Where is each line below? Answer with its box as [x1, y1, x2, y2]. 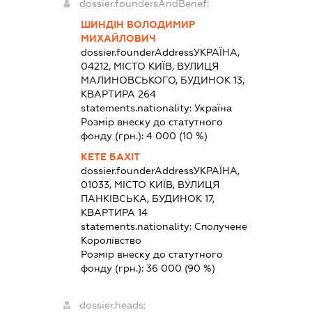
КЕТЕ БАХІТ [80, 151, 140, 163]
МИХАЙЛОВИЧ [80, 33, 156, 45]
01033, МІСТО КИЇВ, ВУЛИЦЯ [80, 179, 219, 191]
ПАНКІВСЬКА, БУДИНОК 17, [80, 193, 214, 205]
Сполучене [194, 221, 247, 233]
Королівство [80, 235, 141, 247]
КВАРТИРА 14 [80, 207, 148, 219]
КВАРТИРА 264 [80, 88, 156, 100]
